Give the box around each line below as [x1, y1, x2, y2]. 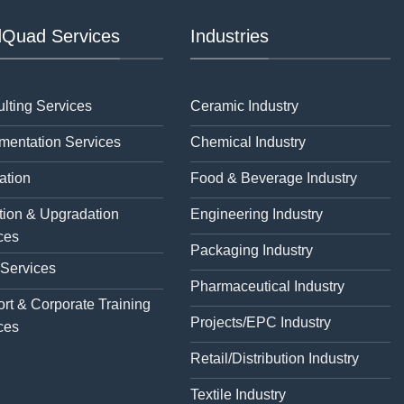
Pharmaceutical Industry [190, 278, 344, 294]
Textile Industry [190, 386, 286, 402]
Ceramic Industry [190, 97, 298, 114]
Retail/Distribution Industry [190, 350, 359, 366]
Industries [190, 26, 269, 47]
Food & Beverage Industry [190, 170, 357, 186]
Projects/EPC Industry [190, 314, 331, 330]
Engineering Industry [190, 206, 323, 222]
